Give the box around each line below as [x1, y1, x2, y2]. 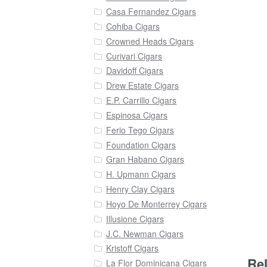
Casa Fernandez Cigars [106, 5, 197, 17]
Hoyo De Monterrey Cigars [106, 197, 207, 210]
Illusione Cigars [106, 212, 164, 225]
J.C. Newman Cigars [106, 227, 184, 240]
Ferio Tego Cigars [106, 123, 175, 136]
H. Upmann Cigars [106, 168, 176, 181]
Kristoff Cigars [106, 242, 159, 254]
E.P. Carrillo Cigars [106, 94, 177, 107]
